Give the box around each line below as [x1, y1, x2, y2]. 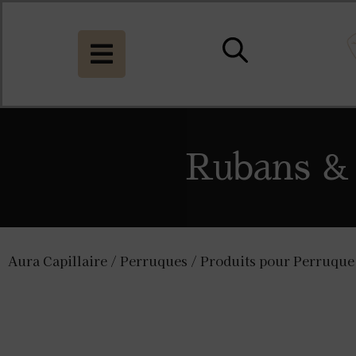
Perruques [120, 251, 188, 271]
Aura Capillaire [8, 251, 107, 271]
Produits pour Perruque [200, 251, 354, 271]
